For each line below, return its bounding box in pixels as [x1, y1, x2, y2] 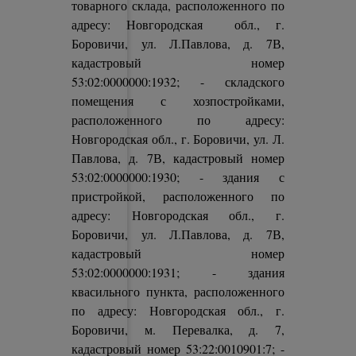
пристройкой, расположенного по [72, 188, 284, 204]
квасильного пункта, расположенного [72, 283, 284, 300]
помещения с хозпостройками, [72, 92, 284, 109]
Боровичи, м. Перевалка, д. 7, [72, 321, 284, 338]
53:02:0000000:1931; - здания [72, 264, 284, 281]
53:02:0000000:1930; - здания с [72, 168, 284, 185]
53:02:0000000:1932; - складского [72, 73, 284, 90]
